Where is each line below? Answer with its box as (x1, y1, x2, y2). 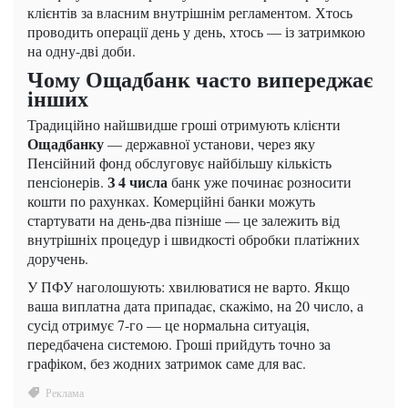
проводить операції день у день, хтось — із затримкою (27, 21, 365, 41)
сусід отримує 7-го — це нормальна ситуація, (27, 314, 310, 334)
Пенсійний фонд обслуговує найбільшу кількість (27, 152, 331, 172)
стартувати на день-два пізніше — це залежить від (27, 209, 340, 229)
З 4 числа (107, 170, 168, 192)
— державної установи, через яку (104, 133, 315, 153)
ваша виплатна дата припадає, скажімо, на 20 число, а (27, 295, 363, 315)
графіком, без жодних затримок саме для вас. (27, 352, 306, 372)
